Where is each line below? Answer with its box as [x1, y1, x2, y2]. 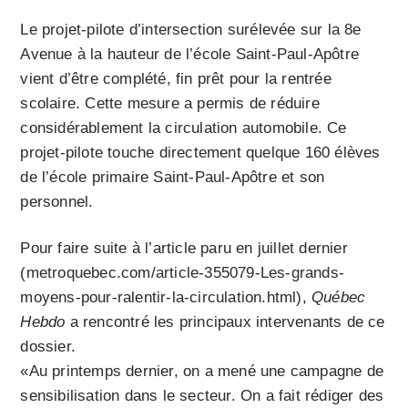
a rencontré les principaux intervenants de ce [65, 313, 385, 331]
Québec [311, 289, 366, 307]
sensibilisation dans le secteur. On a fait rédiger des [20, 387, 384, 405]
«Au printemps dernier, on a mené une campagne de [20, 362, 384, 381]
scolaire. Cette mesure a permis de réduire [20, 95, 320, 113]
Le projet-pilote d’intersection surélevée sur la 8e [20, 21, 362, 39]
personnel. [20, 193, 94, 211]
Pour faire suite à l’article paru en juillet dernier [20, 240, 348, 258]
